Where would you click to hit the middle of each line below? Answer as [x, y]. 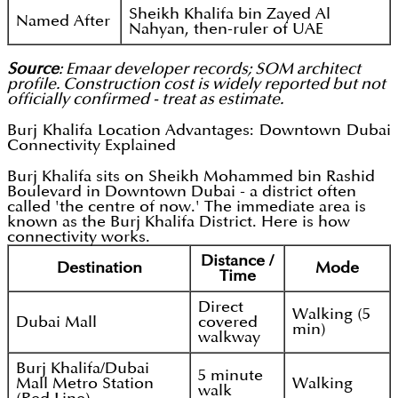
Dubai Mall [56, 322]
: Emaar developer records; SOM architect [210, 69]
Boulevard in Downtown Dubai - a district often [182, 192]
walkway [229, 338]
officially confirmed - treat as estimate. [145, 99]
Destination [99, 268]
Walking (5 [331, 314]
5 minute [231, 376]
